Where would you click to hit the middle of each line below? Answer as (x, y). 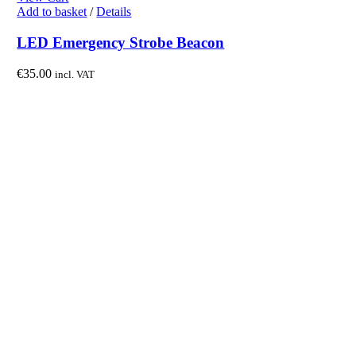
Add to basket (52, 12)
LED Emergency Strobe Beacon (121, 42)
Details (114, 12)
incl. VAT (75, 74)
